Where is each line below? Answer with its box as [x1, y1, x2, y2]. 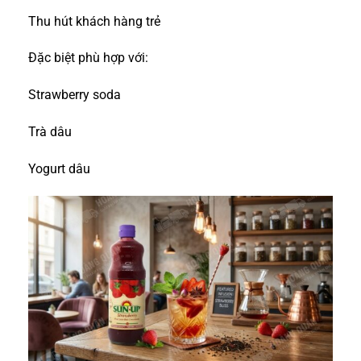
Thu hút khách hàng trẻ [28, 13, 160, 29]
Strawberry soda [28, 87, 121, 103]
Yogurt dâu [28, 160, 90, 176]
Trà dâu [28, 123, 72, 139]
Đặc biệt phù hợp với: [28, 50, 148, 66]
